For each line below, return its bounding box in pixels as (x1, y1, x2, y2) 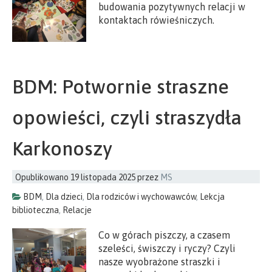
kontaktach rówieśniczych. (98, 14, 215, 25)
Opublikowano (15, 172, 70, 183)
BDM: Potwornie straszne (12, 75, 229, 98)
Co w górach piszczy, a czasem (98, 229, 231, 241)
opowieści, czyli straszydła (12, 106, 242, 129)
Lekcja (200, 192, 225, 202)
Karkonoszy (12, 137, 112, 160)
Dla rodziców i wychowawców (86, 192, 196, 202)
